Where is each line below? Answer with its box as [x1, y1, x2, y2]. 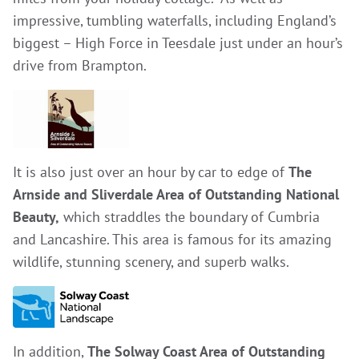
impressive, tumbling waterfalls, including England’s [13, 11, 337, 30]
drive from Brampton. [13, 56, 150, 75]
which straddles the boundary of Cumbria [59, 207, 320, 226]
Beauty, [13, 207, 59, 226]
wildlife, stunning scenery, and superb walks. [13, 252, 296, 271]
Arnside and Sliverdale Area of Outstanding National [13, 184, 339, 204]
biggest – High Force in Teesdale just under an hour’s [13, 34, 343, 52]
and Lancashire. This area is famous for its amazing [13, 229, 332, 248]
